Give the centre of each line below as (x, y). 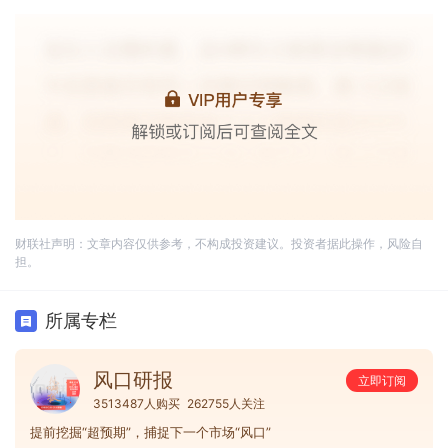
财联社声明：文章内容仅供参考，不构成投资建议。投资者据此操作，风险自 (219, 243)
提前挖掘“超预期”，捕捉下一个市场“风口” (150, 431)
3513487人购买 (136, 403)
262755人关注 (226, 403)
